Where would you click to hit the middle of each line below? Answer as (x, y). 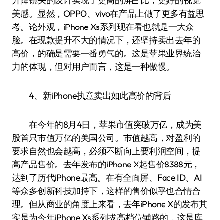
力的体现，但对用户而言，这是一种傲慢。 (93, 67)
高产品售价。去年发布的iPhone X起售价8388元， (106, 164)
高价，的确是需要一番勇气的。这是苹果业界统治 (106, 53)
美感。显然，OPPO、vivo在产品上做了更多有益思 (108, 14)
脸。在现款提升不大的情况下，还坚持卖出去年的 (106, 40)
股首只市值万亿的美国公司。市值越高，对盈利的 (106, 138)
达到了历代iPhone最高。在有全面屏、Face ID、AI (107, 178)
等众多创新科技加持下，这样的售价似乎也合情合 (106, 191)
